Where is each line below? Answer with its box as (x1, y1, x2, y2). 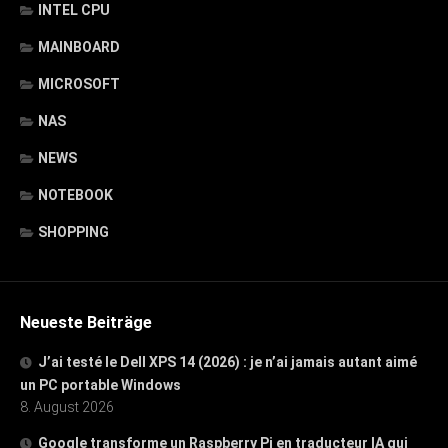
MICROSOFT (38, 75, 120, 92)
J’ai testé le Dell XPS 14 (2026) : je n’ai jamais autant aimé (38, 353, 417, 370)
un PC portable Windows (20, 376, 181, 393)
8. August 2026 (20, 398, 114, 415)
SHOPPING (38, 223, 109, 240)
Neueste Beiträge (20, 312, 152, 332)
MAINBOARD (38, 38, 120, 55)
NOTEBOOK (38, 186, 113, 203)
